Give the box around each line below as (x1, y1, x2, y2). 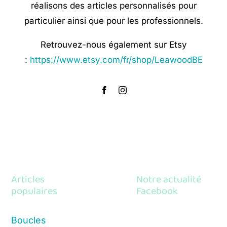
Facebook (136, 182, 178, 199)
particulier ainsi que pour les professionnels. (24, 16, 203, 26)
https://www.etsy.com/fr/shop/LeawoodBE (29, 55, 203, 65)
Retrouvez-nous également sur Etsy (40, 40, 187, 50)
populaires (11, 182, 58, 199)
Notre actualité (136, 171, 201, 187)
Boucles (11, 214, 47, 225)
